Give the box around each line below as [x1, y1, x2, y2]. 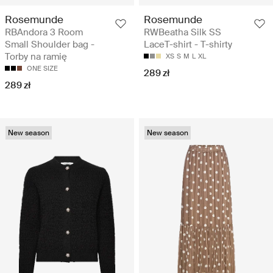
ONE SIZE [27, 64, 58, 73]
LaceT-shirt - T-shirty [144, 38, 232, 51]
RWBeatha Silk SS [144, 26, 221, 39]
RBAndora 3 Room [5, 26, 83, 39]
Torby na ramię [5, 51, 67, 63]
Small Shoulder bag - [5, 38, 94, 51]
